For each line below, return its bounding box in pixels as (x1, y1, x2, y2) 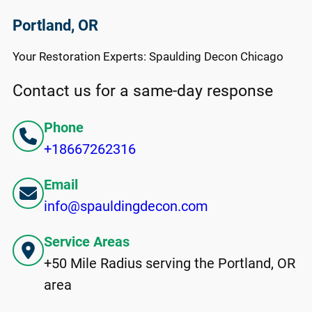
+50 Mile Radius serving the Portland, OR (44, 254, 295, 272)
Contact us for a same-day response (13, 81, 273, 101)
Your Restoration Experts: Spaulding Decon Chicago (13, 49, 283, 64)
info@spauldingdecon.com (44, 197, 208, 214)
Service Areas (44, 233, 130, 250)
